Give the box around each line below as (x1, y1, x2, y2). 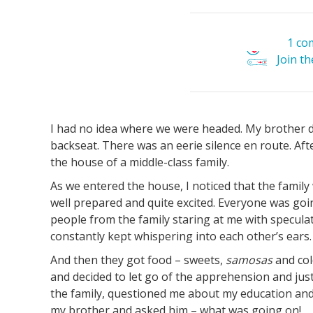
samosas (226, 252, 272, 268)
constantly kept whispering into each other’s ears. (50, 228, 312, 245)
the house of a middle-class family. (50, 154, 229, 170)
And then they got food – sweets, (50, 252, 226, 268)
